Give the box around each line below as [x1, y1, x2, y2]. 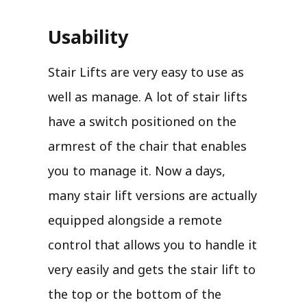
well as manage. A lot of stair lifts [48, 88, 247, 105]
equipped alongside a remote [48, 211, 222, 228]
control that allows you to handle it [48, 236, 257, 253]
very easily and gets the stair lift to [48, 260, 256, 278]
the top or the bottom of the [48, 285, 221, 302]
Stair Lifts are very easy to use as [48, 63, 244, 80]
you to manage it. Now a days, [48, 162, 225, 179]
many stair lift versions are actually [48, 186, 257, 204]
